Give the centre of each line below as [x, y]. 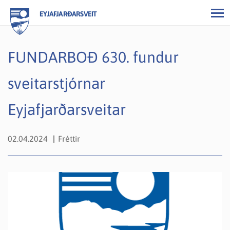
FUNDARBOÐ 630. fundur [93, 57]
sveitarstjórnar [56, 83]
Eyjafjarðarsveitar [67, 109]
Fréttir [69, 139]
